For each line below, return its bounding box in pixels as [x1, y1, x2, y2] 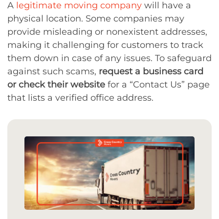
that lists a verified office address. [7, 92, 153, 104]
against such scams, [7, 66, 99, 77]
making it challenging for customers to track [7, 40, 203, 51]
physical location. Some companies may [7, 13, 184, 24]
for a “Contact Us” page [105, 79, 210, 90]
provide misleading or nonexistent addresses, [7, 26, 207, 38]
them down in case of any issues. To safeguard [7, 53, 212, 64]
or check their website [7, 79, 105, 90]
